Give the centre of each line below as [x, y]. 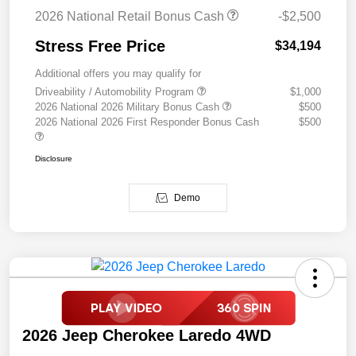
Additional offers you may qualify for [118, 74]
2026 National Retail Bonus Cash [131, 17]
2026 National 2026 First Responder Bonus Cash [147, 122]
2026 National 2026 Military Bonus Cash [129, 107]
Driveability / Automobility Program [116, 92]
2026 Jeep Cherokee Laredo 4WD [147, 336]
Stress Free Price [100, 46]
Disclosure [54, 159]
